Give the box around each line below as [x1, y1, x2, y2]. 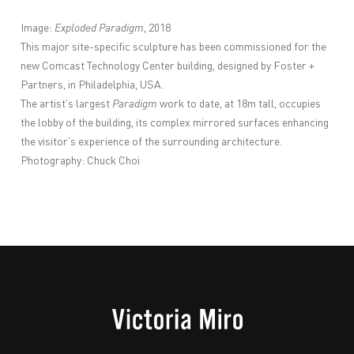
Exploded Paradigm [55, 22, 145, 34]
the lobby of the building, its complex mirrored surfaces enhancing [21, 117, 330, 129]
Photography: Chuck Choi [21, 155, 141, 167]
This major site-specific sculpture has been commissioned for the [21, 41, 327, 53]
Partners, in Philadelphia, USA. [21, 79, 167, 91]
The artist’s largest [21, 98, 113, 110]
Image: [21, 22, 55, 34]
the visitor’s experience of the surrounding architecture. [21, 136, 283, 148]
